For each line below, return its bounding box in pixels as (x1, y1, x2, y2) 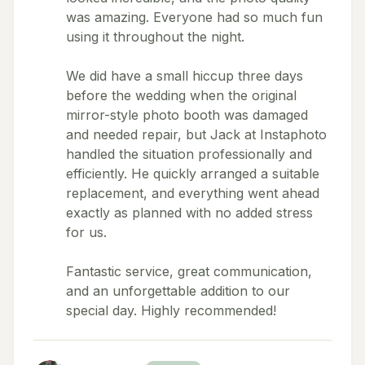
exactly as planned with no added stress (66, 204, 313, 221)
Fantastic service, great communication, (66, 263, 312, 279)
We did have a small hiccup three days (66, 68, 303, 84)
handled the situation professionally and (66, 146, 312, 162)
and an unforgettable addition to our (66, 283, 290, 299)
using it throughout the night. (66, 29, 244, 45)
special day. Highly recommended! (66, 302, 276, 319)
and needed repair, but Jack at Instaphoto (66, 126, 327, 143)
